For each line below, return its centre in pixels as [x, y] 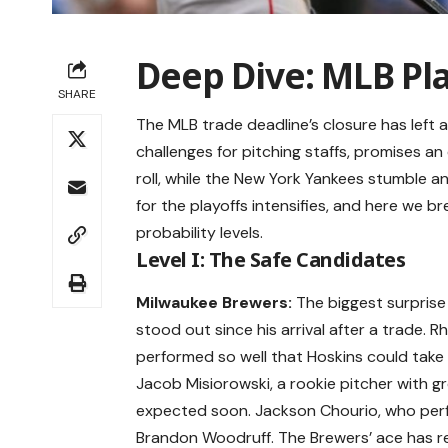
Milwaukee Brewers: [214, 302]
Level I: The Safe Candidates [271, 260]
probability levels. [200, 233]
